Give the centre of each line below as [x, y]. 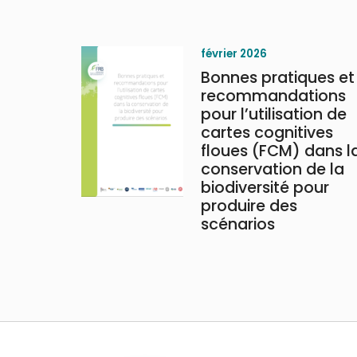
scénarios [238, 224]
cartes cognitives [267, 133]
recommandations [273, 96]
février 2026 [234, 54]
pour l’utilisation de [274, 114]
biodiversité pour [265, 188]
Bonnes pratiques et [278, 78]
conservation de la [273, 169]
